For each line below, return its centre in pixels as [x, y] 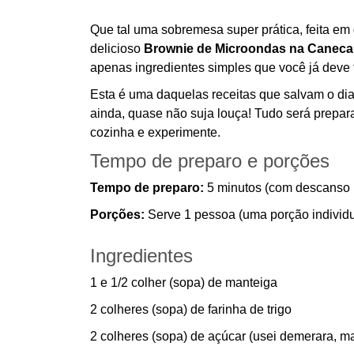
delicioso [117, 49]
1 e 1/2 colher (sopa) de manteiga [184, 282]
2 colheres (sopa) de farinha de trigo [191, 309]
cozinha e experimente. [155, 132]
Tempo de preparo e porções [210, 161]
